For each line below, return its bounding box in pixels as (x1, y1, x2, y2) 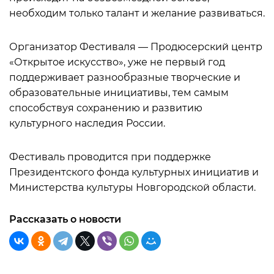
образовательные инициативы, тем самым (9, 87, 229, 98)
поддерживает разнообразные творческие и (9, 72, 240, 83)
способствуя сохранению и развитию (9, 102, 202, 114)
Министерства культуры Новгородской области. (9, 182, 256, 193)
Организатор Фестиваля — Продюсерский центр (9, 41, 262, 53)
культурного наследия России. (9, 117, 165, 129)
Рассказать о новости (9, 213, 121, 225)
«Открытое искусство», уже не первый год (9, 56, 225, 68)
